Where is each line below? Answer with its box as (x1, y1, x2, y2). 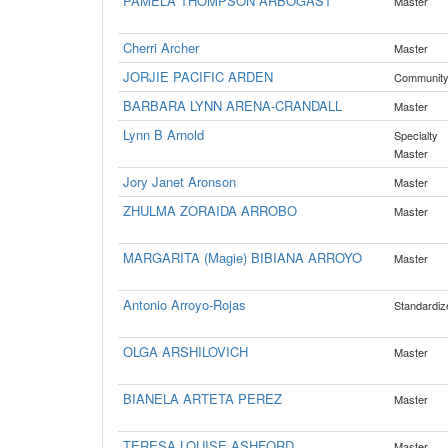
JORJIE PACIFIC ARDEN (123, 67, 273, 86)
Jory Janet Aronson (123, 172, 236, 191)
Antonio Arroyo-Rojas (123, 295, 246, 314)
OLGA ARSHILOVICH (123, 342, 248, 361)
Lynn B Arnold (123, 125, 204, 144)
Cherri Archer (123, 38, 199, 57)
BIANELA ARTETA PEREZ (123, 389, 282, 408)
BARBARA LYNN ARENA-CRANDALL (123, 96, 342, 115)
